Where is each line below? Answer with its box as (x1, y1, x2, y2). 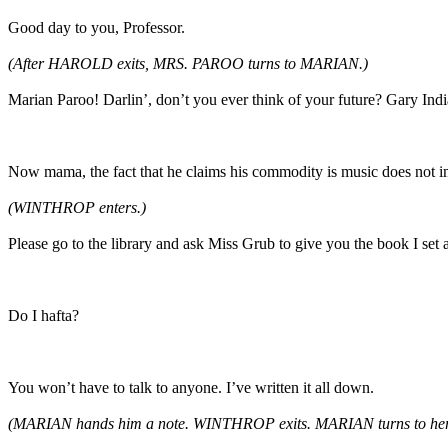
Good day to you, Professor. (8, 18, 185, 36)
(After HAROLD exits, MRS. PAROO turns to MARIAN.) (8, 54, 368, 72)
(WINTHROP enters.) (8, 198, 146, 216)
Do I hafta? (8, 306, 79, 324)
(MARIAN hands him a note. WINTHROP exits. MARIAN (8, 414, 374, 432)
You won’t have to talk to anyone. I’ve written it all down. (8, 378, 374, 396)
